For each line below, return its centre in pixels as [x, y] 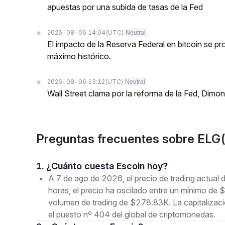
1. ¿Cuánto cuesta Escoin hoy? [107, 166]
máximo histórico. [79, 56]
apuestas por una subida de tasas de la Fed [125, 7]
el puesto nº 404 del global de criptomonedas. [132, 214]
